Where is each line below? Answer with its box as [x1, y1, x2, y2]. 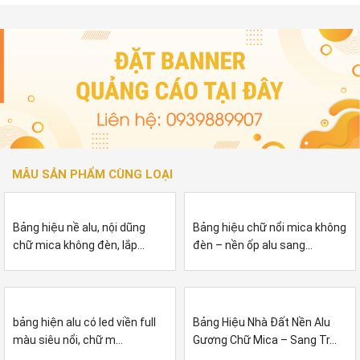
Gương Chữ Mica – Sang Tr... [193, 333, 337, 346]
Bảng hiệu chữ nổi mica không [193, 220, 346, 234]
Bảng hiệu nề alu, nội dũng [13, 220, 145, 234]
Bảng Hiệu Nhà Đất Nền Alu [193, 315, 330, 329]
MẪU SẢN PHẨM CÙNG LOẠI [12, 166, 173, 182]
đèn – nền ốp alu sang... [193, 238, 313, 252]
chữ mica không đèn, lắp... [13, 238, 145, 252]
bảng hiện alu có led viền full [13, 315, 156, 329]
